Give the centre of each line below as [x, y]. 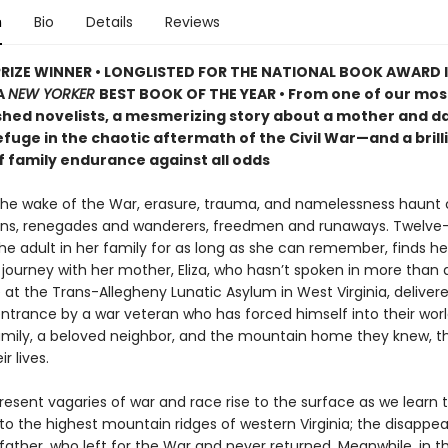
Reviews [192, 22]
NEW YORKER [53, 94]
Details [109, 22]
